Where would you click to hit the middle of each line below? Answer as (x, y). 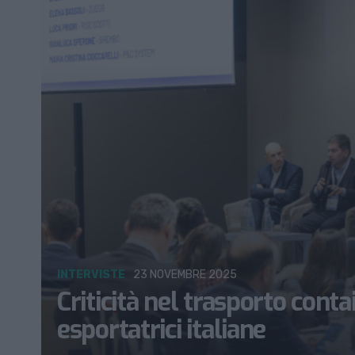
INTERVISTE (91, 275)
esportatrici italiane (162, 330)
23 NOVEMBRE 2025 (185, 275)
